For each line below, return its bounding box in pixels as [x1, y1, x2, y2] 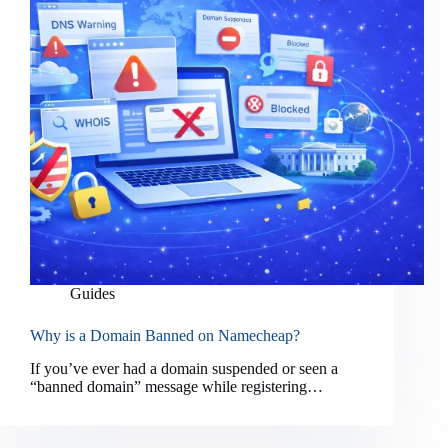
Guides [70, 285, 115, 303]
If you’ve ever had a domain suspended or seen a [30, 360, 338, 378]
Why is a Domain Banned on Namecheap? [30, 327, 300, 345]
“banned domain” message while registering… [30, 378, 323, 396]
